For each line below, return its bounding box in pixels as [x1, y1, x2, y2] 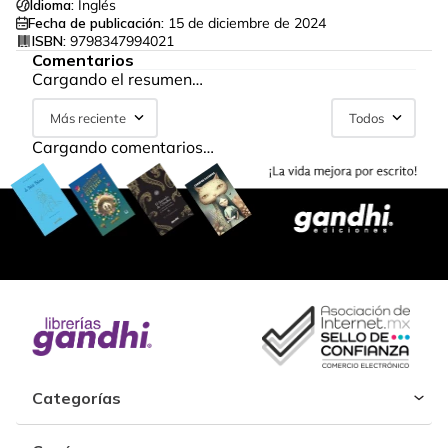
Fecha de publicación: [28, 14, 164, 32]
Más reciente [50, 110, 126, 126]
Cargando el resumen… [32, 69, 203, 89]
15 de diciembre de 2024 [168, 14, 326, 32]
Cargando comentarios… [32, 137, 214, 157]
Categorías [32, 388, 121, 409]
